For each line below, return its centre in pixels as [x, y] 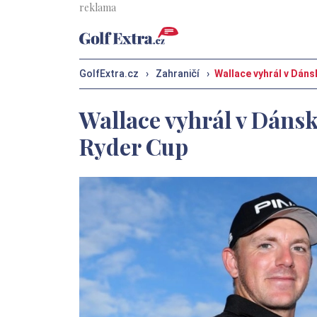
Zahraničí [178, 74]
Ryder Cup [134, 146]
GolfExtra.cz [109, 74]
